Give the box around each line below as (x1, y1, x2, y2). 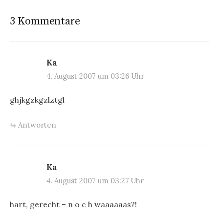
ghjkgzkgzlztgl (10, 95, 65, 105)
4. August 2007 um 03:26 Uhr (46, 71, 144, 81)
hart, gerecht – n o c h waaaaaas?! (10, 199, 137, 209)
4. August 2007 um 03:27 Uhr (46, 175, 144, 185)
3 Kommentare (10, 15, 80, 28)
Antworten (18, 120, 56, 130)
